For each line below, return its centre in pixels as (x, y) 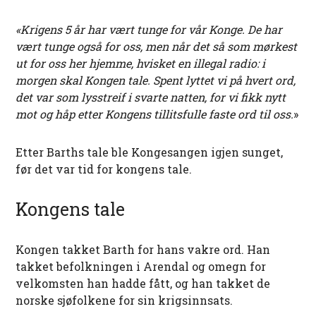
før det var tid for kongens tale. (104, 169)
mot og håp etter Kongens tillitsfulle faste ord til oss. (155, 114)
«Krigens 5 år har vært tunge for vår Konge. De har (149, 30)
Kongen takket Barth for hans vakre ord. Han (143, 250)
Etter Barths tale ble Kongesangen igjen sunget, (150, 152)
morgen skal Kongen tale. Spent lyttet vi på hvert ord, (156, 80)
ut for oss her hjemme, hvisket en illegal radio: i (141, 63)
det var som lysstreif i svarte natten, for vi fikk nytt (151, 97)
